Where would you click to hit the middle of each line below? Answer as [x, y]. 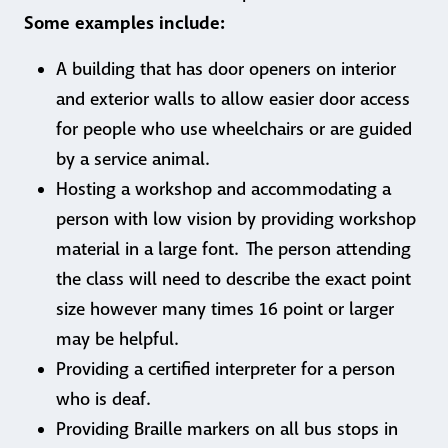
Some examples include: [124, 23]
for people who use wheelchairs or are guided [234, 129]
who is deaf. [103, 399]
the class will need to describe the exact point [233, 279]
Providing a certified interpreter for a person [225, 369]
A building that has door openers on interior [226, 69]
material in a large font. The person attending [233, 249]
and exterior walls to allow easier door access [233, 99]
